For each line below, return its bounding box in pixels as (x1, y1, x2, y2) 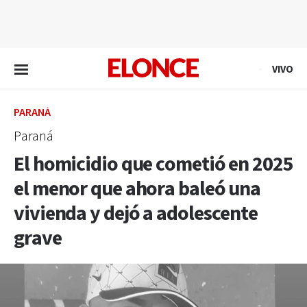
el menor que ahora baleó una (14, 175, 261, 203)
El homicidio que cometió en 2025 (14, 151, 293, 178)
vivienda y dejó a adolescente (14, 200, 258, 228)
